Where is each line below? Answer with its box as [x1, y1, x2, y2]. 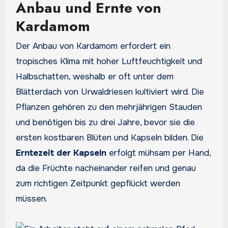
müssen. [15, 193, 47, 205]
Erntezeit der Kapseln [15, 148, 106, 159]
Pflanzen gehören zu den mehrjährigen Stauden [15, 102, 202, 113]
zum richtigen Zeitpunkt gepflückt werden [15, 178, 180, 189]
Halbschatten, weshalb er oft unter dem [15, 71, 174, 82]
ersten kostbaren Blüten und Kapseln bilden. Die [15, 132, 204, 144]
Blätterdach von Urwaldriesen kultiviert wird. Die [15, 87, 204, 98]
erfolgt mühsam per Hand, [106, 148, 211, 159]
